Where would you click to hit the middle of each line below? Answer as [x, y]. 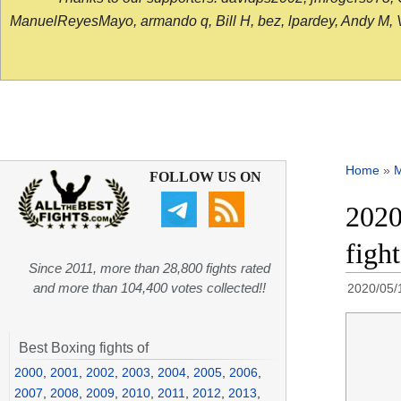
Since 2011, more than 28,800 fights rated [149, 269]
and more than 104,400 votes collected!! [149, 288]
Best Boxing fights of [84, 348]
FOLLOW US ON [205, 177]
